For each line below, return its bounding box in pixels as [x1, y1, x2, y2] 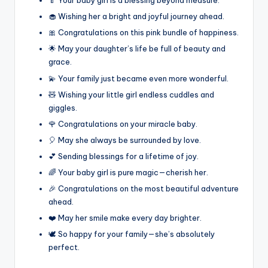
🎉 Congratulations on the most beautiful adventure [48, 184, 239, 194]
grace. [48, 57, 72, 67]
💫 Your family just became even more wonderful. [48, 73, 229, 83]
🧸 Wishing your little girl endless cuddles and [48, 89, 214, 99]
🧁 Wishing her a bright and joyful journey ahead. [48, 11, 224, 22]
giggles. [48, 102, 77, 112]
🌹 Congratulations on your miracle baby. [48, 118, 197, 129]
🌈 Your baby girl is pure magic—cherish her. [48, 167, 208, 178]
